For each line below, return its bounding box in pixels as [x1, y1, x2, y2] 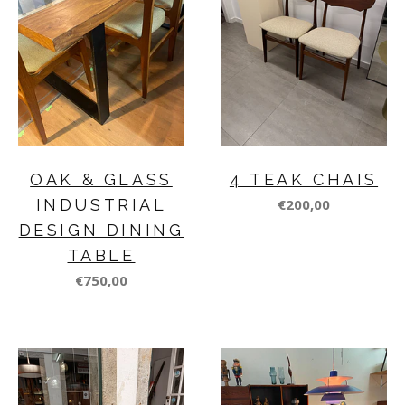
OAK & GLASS [30, 170, 173, 190]
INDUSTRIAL [35, 195, 167, 215]
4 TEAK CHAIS [229, 170, 379, 190]
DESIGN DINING [18, 221, 184, 240]
